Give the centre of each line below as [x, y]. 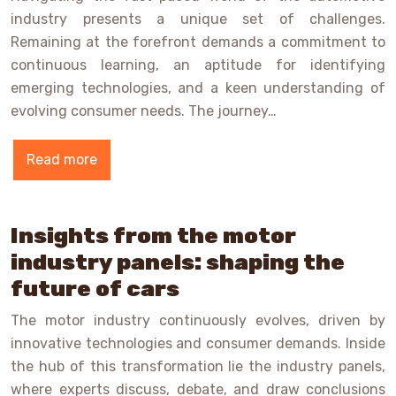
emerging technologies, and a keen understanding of [198, 88]
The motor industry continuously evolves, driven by [198, 321]
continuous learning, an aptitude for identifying [198, 65]
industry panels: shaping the [178, 263]
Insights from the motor [153, 236]
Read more [62, 160]
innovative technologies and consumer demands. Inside [198, 344]
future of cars [95, 289]
